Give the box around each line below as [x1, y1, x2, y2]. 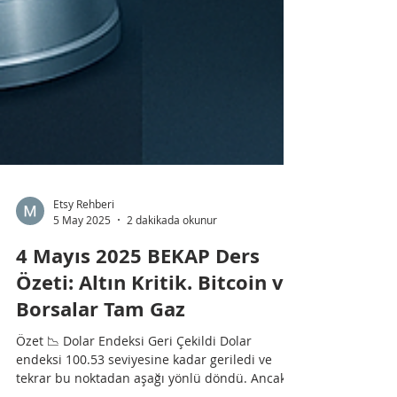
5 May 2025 [53, 345, 111, 360]
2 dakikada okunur [127, 345, 217, 360]
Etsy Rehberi [53, 330, 114, 345]
